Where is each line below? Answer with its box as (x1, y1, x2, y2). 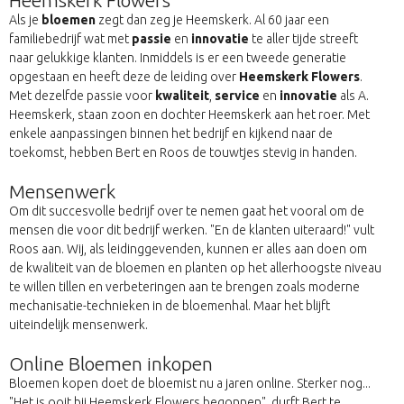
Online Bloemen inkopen (9, 353, 213, 375)
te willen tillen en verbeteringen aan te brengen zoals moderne (9, 280, 360, 295)
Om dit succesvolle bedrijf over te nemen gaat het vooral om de (9, 204, 364, 219)
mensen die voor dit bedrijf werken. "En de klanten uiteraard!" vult (9, 223, 374, 238)
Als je (9, 13, 41, 28)
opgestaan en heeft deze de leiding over (9, 69, 239, 85)
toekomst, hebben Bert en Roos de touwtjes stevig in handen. (9, 145, 357, 161)
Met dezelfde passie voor (9, 88, 155, 104)
